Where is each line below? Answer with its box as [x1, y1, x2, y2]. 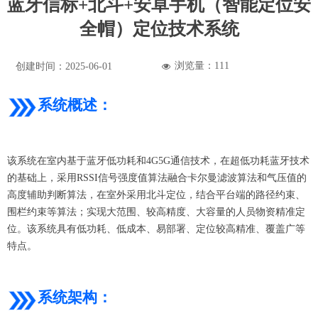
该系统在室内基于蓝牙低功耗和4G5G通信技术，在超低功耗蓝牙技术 [7, 155, 309, 167]
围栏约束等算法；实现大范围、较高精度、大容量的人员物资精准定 [7, 207, 305, 218]
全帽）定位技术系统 [79, 19, 239, 38]
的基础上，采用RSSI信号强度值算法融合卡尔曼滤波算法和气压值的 [7, 172, 307, 184]
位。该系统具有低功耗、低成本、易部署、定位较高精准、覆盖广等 [7, 224, 305, 235]
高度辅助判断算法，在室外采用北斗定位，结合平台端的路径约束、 [7, 190, 305, 201]
